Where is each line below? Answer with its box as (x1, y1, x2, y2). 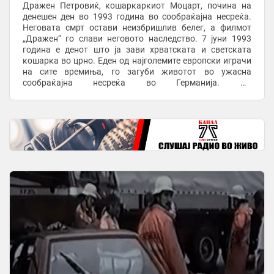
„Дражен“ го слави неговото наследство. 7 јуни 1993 (22, 33, 251, 43)
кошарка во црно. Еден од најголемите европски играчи (22, 55, 251, 65)
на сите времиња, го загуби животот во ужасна (22, 66, 251, 76)
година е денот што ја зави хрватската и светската (22, 44, 251, 54)
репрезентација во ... (22, 99, 106, 109)
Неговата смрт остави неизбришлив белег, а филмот (22, 22, 251, 32)
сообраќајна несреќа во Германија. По (22, 77, 251, 87)
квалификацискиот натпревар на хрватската (22, 88, 251, 98)
